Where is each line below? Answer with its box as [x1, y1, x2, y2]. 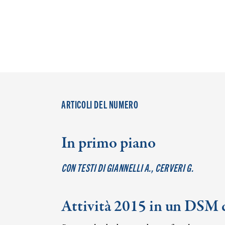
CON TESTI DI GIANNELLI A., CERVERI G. [61, 161, 194, 174]
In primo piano [61, 133, 156, 155]
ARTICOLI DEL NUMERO [61, 97, 139, 110]
